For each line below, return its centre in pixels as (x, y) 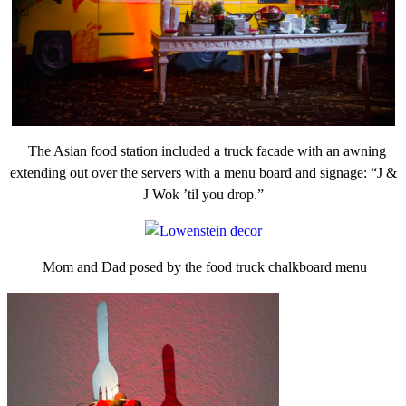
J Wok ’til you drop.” (203, 194)
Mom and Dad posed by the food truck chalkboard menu (203, 266)
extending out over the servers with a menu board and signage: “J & (203, 172)
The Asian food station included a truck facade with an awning (203, 150)
